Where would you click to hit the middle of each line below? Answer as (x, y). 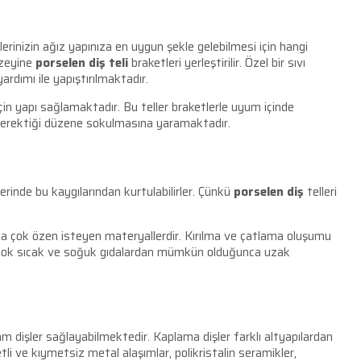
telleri (320, 192)
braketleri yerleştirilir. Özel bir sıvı (217, 63)
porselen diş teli (82, 63)
